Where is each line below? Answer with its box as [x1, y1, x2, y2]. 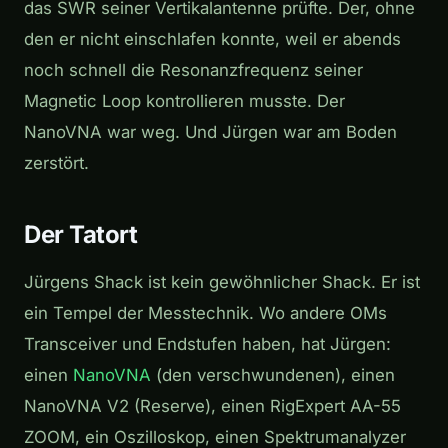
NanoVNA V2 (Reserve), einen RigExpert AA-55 [24, 396, 401, 417]
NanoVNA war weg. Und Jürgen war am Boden [24, 122, 397, 143]
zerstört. [24, 153, 89, 174]
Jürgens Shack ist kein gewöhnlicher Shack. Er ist [24, 272, 420, 293]
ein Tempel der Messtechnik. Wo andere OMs [24, 303, 387, 324]
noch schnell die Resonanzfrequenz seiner [24, 60, 363, 81]
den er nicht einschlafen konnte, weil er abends [24, 29, 401, 50]
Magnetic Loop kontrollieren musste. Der [24, 91, 345, 112]
